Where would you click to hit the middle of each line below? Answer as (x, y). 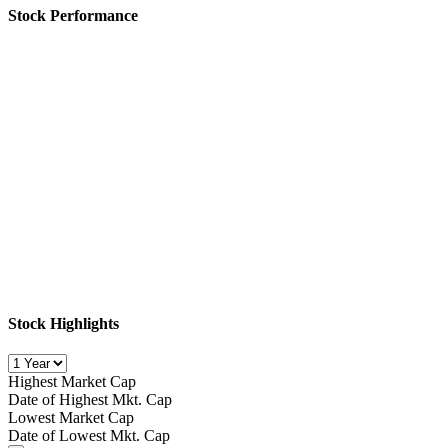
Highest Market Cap (72, 382)
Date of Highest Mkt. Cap (90, 400)
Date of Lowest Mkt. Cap (89, 436)
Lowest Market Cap (71, 418)
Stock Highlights (63, 324)
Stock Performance (73, 16)
